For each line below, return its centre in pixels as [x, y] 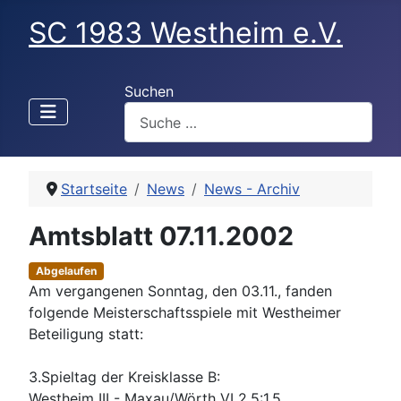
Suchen [149, 91]
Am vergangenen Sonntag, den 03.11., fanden [180, 291]
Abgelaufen [66, 271]
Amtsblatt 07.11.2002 [161, 236]
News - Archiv [252, 189]
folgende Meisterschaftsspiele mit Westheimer [185, 313]
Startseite [94, 189]
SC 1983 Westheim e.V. [186, 33]
